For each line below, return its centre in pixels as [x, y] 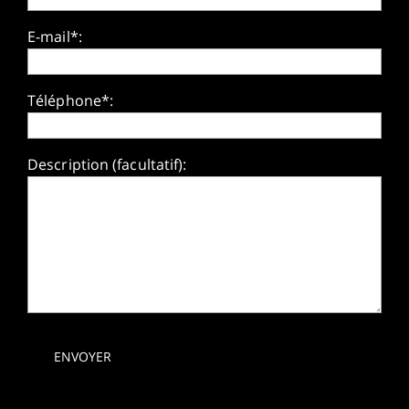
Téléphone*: [71, 100]
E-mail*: [55, 36]
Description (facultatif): [107, 164]
